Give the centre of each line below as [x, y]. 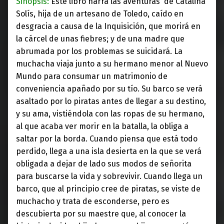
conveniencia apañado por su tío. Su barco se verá [109, 89]
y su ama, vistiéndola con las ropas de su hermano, [110, 114]
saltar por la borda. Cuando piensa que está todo [107, 139]
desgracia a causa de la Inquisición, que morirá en [108, 26]
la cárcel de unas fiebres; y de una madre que [100, 39]
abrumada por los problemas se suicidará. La [99, 51]
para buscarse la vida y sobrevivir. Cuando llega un [109, 176]
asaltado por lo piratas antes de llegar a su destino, [111, 101]
